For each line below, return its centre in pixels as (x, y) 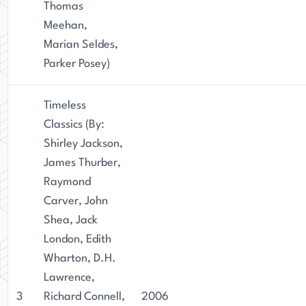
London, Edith (78, 239)
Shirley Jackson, (83, 144)
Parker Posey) (77, 64)
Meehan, (66, 26)
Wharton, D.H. (80, 259)
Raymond (67, 182)
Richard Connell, (84, 297)
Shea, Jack (71, 220)
